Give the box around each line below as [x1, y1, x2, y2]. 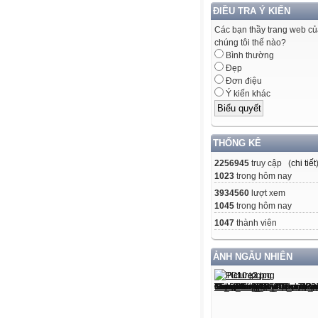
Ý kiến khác [224, 89, 270, 99]
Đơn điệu [224, 76, 262, 87]
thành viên [234, 217, 277, 228]
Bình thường [224, 50, 274, 61]
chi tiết [291, 158, 316, 168]
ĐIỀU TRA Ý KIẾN [213, 6, 290, 17]
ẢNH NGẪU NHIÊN [213, 251, 292, 262]
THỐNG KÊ [213, 137, 261, 148]
